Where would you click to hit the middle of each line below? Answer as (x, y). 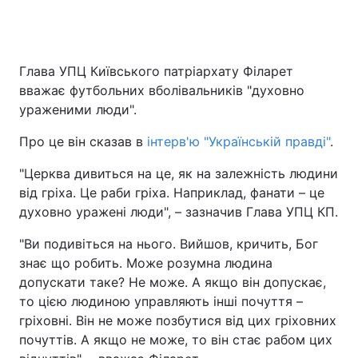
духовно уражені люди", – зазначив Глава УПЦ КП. (179, 212)
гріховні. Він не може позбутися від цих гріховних (178, 320)
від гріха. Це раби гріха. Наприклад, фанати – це (172, 193)
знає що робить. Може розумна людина (146, 263)
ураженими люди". (78, 109)
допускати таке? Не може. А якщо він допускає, (173, 282)
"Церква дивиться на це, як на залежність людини (179, 173)
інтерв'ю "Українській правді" (239, 141)
